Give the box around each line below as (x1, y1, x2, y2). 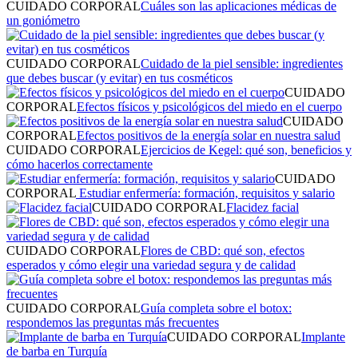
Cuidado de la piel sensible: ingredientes (141, 56, 343, 70)
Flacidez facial (226, 200, 299, 214)
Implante (301, 329, 345, 344)
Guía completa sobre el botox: (141, 300, 292, 315)
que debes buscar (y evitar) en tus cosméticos (6, 70, 233, 85)
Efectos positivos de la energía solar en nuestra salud (77, 128, 340, 142)
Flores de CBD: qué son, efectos (141, 243, 304, 257)
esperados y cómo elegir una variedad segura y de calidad (6, 257, 296, 272)
